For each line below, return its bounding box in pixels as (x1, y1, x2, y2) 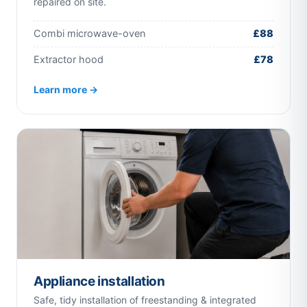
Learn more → (34, 84, 98, 95)
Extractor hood (34, 53, 103, 66)
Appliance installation (34, 273, 165, 289)
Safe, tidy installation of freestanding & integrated (34, 294, 256, 306)
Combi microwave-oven (34, 27, 145, 40)
